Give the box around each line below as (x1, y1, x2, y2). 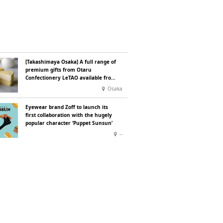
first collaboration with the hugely (25, 111, 112, 118)
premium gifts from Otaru (25, 66, 92, 73)
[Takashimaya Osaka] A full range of (25, 58, 116, 65)
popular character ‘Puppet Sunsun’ (25, 119, 112, 126)
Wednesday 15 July (25, 82, 73, 89)
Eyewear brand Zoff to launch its (25, 104, 108, 111)
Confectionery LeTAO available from (25, 74, 116, 81)
